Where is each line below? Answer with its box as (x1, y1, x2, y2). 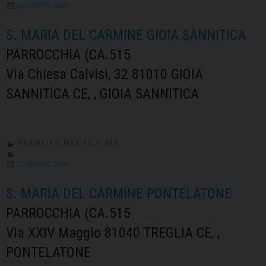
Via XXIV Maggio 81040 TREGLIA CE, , (6, 224, 220, 241)
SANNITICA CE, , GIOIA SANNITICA (6, 85, 199, 102)
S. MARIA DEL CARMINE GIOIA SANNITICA (6, 26, 246, 43)
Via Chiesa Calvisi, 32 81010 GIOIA (6, 65, 203, 83)
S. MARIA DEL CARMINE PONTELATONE (6, 185, 232, 202)
